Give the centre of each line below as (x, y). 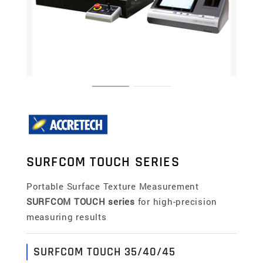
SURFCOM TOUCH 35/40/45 (104, 252)
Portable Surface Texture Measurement (112, 186)
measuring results (66, 217)
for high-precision (176, 202)
